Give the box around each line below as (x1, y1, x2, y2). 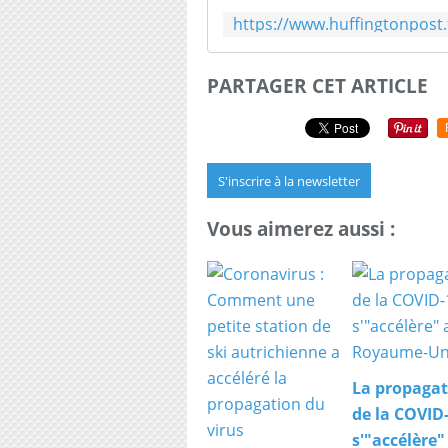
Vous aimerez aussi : (207, 216, 395, 242)
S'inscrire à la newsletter (218, 171, 360, 190)
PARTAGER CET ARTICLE (207, 73, 428, 98)
